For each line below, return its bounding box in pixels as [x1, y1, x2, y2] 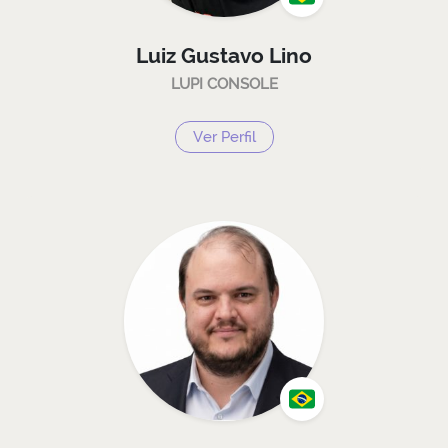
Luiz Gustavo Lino [136, 42, 312, 68]
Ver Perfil [192, 127, 256, 145]
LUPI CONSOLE [170, 75, 278, 92]
